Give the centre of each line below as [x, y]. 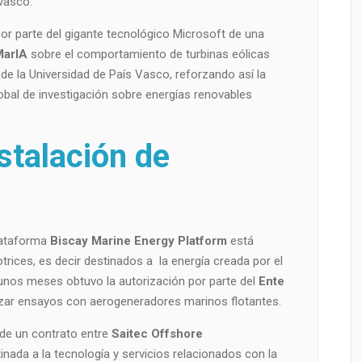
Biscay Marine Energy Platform [138, 241]
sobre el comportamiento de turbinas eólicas [148, 55]
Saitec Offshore [157, 334]
